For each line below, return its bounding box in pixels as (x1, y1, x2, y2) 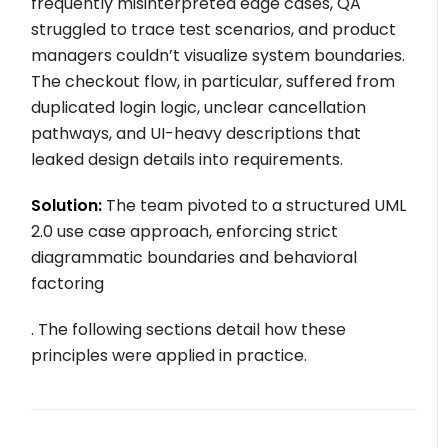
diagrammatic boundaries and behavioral (31, 246, 358, 270)
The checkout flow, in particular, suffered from (31, 70, 396, 94)
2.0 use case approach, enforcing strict (31, 220, 339, 244)
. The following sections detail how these (31, 318, 347, 342)
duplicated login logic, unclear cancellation (31, 96, 367, 120)
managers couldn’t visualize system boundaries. (31, 44, 406, 68)
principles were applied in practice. (31, 344, 308, 368)
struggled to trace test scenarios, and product (31, 18, 397, 42)
